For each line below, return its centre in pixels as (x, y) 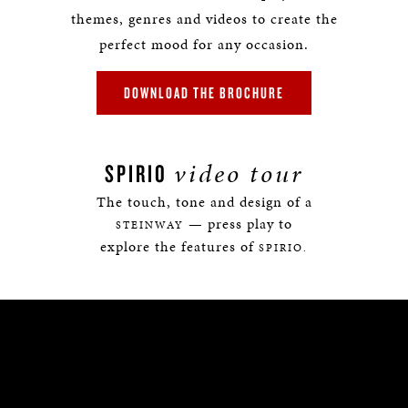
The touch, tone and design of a (204, 202)
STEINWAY (150, 225)
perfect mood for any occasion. (204, 44)
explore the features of (179, 246)
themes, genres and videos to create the (204, 19)
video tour (239, 173)
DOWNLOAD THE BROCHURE (204, 92)
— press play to (238, 224)
